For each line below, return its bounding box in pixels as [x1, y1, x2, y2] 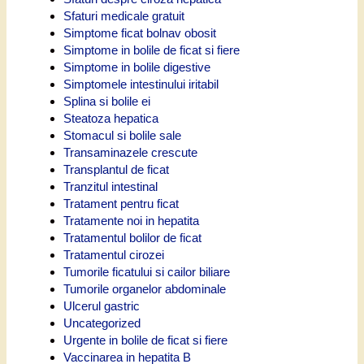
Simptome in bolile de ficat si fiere [63, 42, 240, 57]
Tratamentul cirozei [63, 247, 164, 262]
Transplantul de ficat [63, 162, 169, 176]
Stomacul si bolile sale [63, 128, 181, 142]
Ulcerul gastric [63, 298, 140, 313]
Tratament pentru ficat [63, 196, 179, 210]
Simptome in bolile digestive [63, 59, 210, 74]
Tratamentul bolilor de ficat [63, 230, 201, 245]
